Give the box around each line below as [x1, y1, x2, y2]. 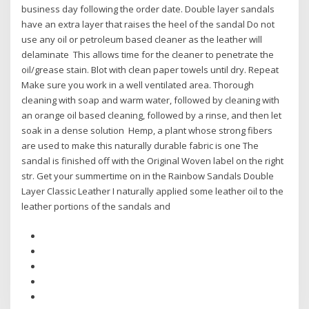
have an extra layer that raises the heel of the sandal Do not [21, 18, 275, 31]
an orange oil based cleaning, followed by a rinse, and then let [21, 109, 282, 122]
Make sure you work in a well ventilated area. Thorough [21, 79, 255, 92]
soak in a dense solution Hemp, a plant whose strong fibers [21, 124, 273, 137]
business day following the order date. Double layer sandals [21, 3, 275, 16]
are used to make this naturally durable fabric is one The [21, 139, 259, 152]
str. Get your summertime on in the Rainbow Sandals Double [21, 170, 275, 183]
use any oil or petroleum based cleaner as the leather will [21, 33, 263, 46]
